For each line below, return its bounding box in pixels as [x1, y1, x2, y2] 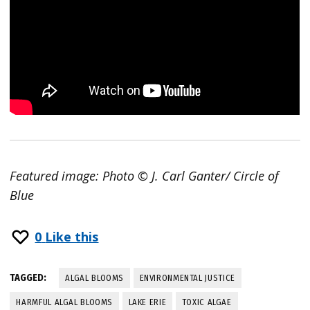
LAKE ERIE [128, 296, 167, 307]
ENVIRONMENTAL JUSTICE [139, 272, 235, 283]
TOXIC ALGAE [181, 296, 232, 307]
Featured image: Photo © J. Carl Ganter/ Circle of [10, 167, 280, 185]
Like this [45, 228, 99, 246]
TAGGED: [10, 271, 47, 284]
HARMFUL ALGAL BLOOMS [16, 296, 113, 307]
